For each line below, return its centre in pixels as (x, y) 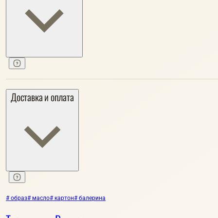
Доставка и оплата (42, 97)
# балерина (90, 198)
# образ (17, 198)
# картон (62, 198)
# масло (38, 198)
